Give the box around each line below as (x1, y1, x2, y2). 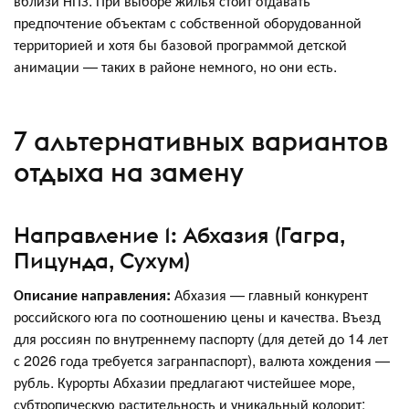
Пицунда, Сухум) (14, 246, 190, 274)
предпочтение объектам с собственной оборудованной (14, 12, 362, 33)
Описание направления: (14, 284, 174, 305)
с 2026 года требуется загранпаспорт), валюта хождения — (14, 350, 390, 371)
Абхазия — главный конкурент (174, 284, 368, 305)
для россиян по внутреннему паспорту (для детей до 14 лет (14, 328, 388, 349)
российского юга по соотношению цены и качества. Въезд (14, 306, 381, 327)
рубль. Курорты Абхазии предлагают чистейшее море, (14, 372, 355, 393)
